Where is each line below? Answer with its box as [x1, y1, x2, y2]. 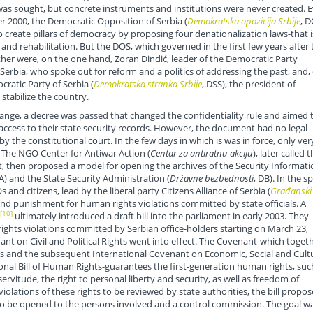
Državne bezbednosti [169, 172, 254, 185]
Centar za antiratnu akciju [150, 147, 253, 160]
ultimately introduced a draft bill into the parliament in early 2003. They [12, 210, 309, 223]
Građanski [270, 184, 312, 198]
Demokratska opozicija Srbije [187, 15, 300, 28]
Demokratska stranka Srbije [93, 78, 202, 91]
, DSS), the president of [201, 78, 296, 91]
